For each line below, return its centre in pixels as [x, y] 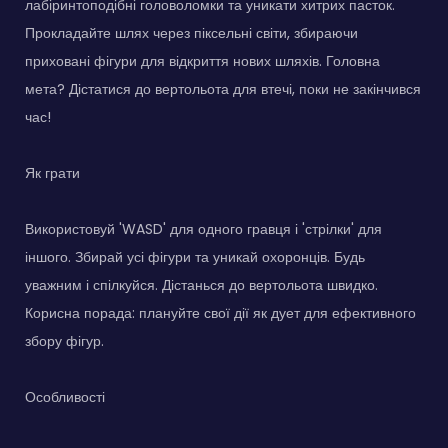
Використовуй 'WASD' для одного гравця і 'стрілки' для [203, 228]
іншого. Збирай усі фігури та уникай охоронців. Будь [195, 256]
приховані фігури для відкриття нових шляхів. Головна [202, 60]
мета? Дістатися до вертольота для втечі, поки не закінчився [223, 88]
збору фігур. [64, 340]
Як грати [52, 172]
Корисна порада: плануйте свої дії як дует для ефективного [220, 312]
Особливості [65, 396]
